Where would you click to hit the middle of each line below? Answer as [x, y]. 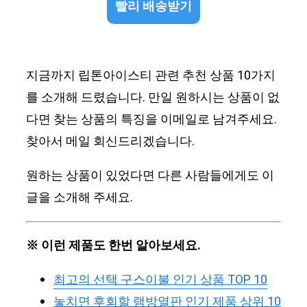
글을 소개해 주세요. [79, 198]
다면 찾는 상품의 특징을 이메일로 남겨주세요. [151, 120]
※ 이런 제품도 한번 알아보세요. [113, 246]
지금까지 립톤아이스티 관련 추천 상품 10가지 [151, 76]
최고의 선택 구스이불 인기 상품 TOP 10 [160, 280]
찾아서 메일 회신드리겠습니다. [110, 142]
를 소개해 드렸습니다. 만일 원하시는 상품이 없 [153, 98]
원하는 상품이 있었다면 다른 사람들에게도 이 [150, 176]
